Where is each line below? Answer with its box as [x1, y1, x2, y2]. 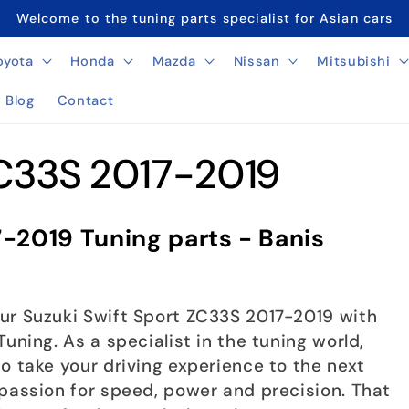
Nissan [233, 51, 280, 70]
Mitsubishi [317, 51, 391, 70]
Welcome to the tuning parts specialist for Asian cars [16, 9, 393, 26]
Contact [57, 90, 115, 110]
